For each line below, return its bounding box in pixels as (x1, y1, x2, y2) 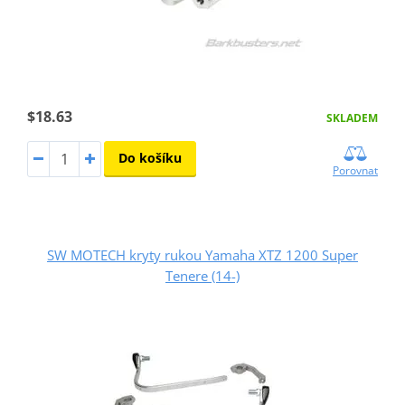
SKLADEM (326, 110, 379, 126)
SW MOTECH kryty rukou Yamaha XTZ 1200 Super (47, 245, 358, 264)
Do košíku (118, 149, 182, 166)
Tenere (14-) (165, 266, 240, 285)
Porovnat (333, 162, 379, 178)
